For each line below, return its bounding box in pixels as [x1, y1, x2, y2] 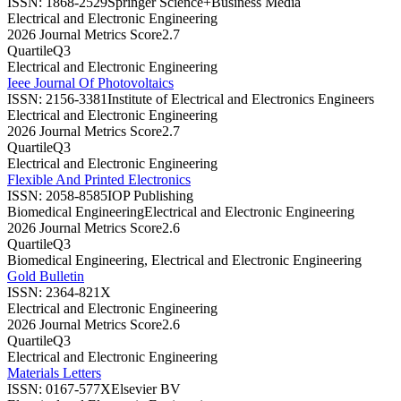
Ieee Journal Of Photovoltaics [7, 74, 174, 90]
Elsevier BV [111, 380, 181, 397]
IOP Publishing [107, 187, 193, 203]
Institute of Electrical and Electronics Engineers [107, 90, 374, 107]
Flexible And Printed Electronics [7, 171, 191, 187]
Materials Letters [7, 364, 101, 380]
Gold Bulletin [7, 268, 84, 284]
